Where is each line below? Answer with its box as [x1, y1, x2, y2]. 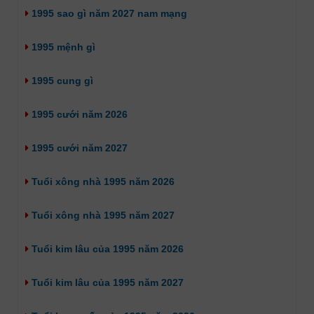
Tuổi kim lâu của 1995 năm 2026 [29, 243, 184, 254]
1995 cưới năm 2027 [29, 142, 128, 153]
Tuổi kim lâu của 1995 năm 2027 [29, 276, 184, 288]
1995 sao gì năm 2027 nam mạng [29, 7, 187, 19]
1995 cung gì [29, 74, 93, 86]
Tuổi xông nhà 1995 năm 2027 [29, 209, 175, 221]
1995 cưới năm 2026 [29, 108, 128, 120]
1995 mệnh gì [29, 41, 95, 53]
